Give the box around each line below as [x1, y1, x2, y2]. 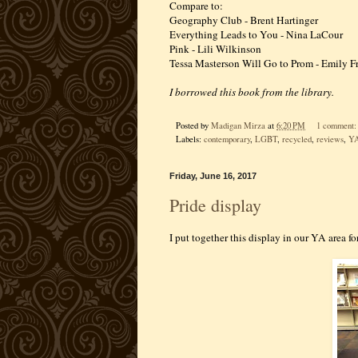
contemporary [204, 133, 250, 145]
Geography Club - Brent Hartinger [169, 12, 318, 27]
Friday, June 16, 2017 [169, 170, 257, 181]
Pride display [169, 193, 261, 217]
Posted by [176, 119, 211, 131]
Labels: [176, 133, 204, 145]
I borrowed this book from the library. [169, 84, 334, 99]
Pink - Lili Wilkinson [169, 41, 261, 56]
